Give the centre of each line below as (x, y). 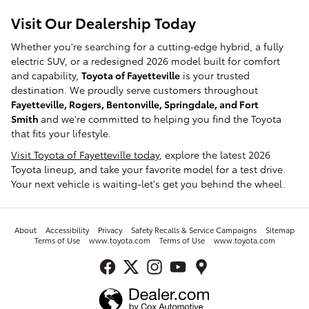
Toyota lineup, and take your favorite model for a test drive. (148, 169)
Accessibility (67, 229)
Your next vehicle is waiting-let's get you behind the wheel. (148, 183)
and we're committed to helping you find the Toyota (161, 118)
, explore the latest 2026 (215, 154)
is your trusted (215, 75)
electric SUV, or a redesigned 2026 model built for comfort (146, 60)
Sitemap (280, 229)
